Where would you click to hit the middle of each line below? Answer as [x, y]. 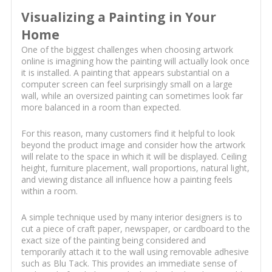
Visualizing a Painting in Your [118, 17]
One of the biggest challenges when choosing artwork [127, 50]
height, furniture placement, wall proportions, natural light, [135, 168]
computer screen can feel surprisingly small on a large [127, 84]
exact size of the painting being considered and [113, 240]
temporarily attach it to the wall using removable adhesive [135, 252]
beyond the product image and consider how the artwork [133, 145]
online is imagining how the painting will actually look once [135, 61]
